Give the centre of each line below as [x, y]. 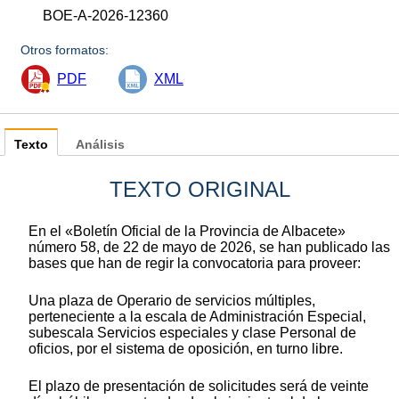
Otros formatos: [65, 49]
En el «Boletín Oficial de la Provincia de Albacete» [187, 231]
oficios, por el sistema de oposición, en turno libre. [186, 348]
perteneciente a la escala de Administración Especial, [197, 316]
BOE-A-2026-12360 [106, 15]
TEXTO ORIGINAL [199, 189]
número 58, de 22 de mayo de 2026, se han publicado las [209, 247]
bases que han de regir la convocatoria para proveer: [195, 263]
